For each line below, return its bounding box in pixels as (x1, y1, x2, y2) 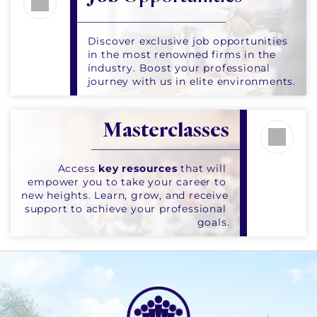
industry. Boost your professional (87, 61, 270, 74)
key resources (98, 161, 178, 175)
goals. (197, 215, 230, 229)
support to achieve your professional (24, 202, 226, 215)
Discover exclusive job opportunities (87, 34, 288, 47)
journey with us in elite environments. (87, 74, 296, 88)
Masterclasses (103, 119, 230, 141)
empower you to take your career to (28, 175, 226, 188)
